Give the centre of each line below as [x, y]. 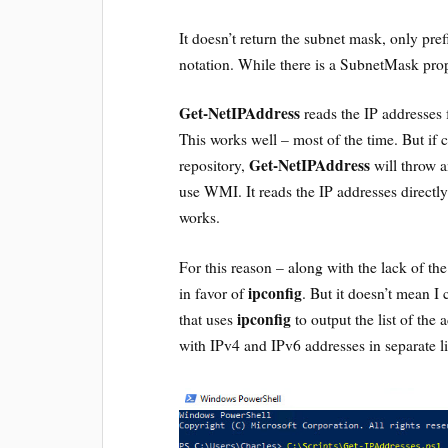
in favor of [214, 292]
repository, [214, 165]
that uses [208, 318]
